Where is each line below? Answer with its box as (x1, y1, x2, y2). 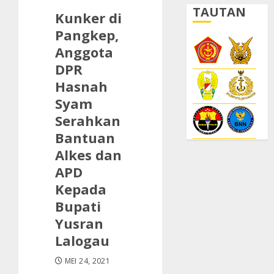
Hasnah (55, 76, 108, 95)
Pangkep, (55, 25, 119, 44)
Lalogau (55, 231, 109, 250)
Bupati (55, 196, 101, 215)
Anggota (55, 42, 113, 61)
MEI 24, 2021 (64, 255, 111, 266)
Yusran (55, 213, 103, 232)
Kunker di (55, 8, 122, 27)
